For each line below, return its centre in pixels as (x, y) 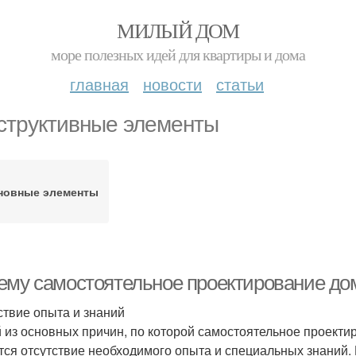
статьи (240, 84)
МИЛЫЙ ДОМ (178, 30)
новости (172, 84)
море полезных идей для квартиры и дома (178, 54)
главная (99, 84)
